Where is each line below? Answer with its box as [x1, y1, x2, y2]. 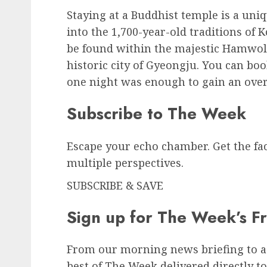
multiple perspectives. [67, 155, 184, 170]
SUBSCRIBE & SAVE [67, 178, 163, 193]
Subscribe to [67, 102, 167, 126]
